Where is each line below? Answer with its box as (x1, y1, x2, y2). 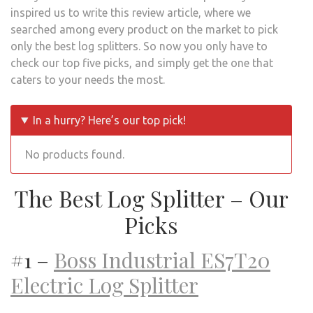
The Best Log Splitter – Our (14, 182, 289, 213)
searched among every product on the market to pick (10, 22, 278, 36)
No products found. (25, 147, 124, 161)
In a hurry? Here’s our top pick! (32, 113, 186, 126)
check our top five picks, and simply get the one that (10, 56, 273, 69)
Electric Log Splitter (10, 270, 198, 299)
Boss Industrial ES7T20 (54, 245, 270, 274)
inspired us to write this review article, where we (10, 6, 251, 19)
